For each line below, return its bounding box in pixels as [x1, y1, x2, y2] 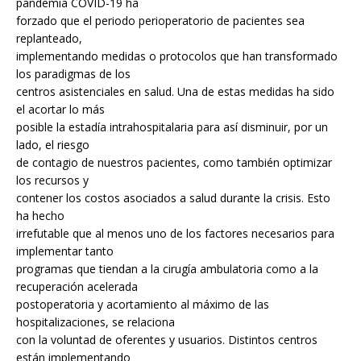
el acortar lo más [16, 102, 105, 118]
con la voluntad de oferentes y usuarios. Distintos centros [16, 332, 317, 348]
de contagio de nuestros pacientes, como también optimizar [16, 155, 332, 171]
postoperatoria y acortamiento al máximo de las [16, 297, 269, 313]
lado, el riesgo [16, 137, 89, 153]
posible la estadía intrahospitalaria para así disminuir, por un [16, 119, 328, 135]
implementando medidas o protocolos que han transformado [16, 48, 338, 64]
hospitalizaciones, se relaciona [16, 314, 175, 330]
